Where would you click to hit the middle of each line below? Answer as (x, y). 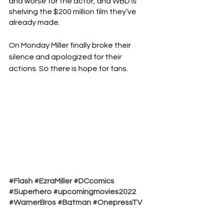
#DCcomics (94, 181)
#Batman (74, 202)
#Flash (21, 181)
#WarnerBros (32, 202)
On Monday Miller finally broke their (71, 45)
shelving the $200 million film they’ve (73, 12)
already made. (35, 22)
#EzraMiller (53, 181)
